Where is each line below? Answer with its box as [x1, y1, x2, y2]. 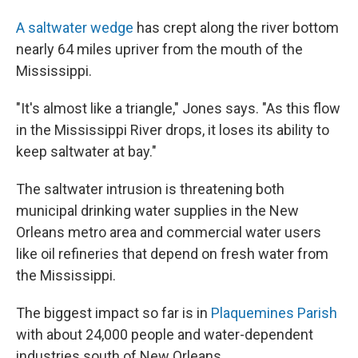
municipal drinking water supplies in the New [16, 202, 299, 220]
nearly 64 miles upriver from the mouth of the [16, 41, 303, 58]
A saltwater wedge [16, 19, 133, 37]
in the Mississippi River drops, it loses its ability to [16, 121, 329, 139]
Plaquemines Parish [211, 304, 337, 322]
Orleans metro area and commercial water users [16, 224, 321, 241]
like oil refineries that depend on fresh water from [16, 245, 328, 263]
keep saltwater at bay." [16, 143, 157, 161]
